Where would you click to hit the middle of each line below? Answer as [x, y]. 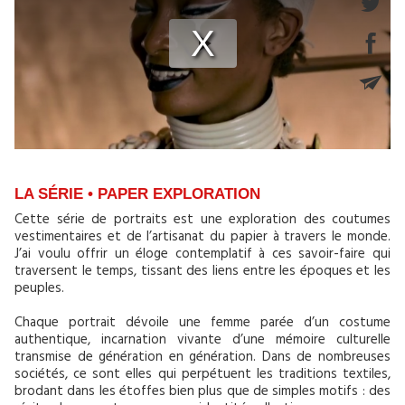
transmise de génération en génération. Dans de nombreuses [202, 359]
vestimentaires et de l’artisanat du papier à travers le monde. [202, 239]
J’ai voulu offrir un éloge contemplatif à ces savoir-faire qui [202, 256]
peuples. [39, 290]
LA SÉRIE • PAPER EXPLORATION [137, 194]
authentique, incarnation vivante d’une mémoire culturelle [202, 342]
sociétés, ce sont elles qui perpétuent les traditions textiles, [202, 376]
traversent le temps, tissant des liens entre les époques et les [202, 273]
